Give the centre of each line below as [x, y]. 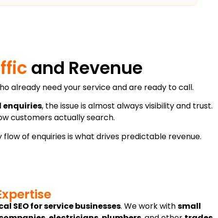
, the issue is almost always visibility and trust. [127, 106]
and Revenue [87, 68]
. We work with [149, 206]
